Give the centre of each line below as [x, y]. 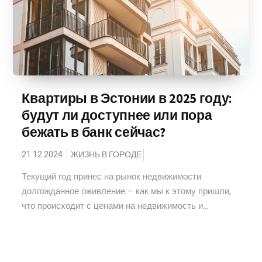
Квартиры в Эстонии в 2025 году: [127, 98]
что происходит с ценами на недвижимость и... [115, 206]
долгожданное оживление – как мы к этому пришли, [127, 191]
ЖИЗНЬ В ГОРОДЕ [106, 155]
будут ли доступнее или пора [117, 115]
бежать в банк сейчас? [94, 132]
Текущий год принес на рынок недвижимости [112, 177]
